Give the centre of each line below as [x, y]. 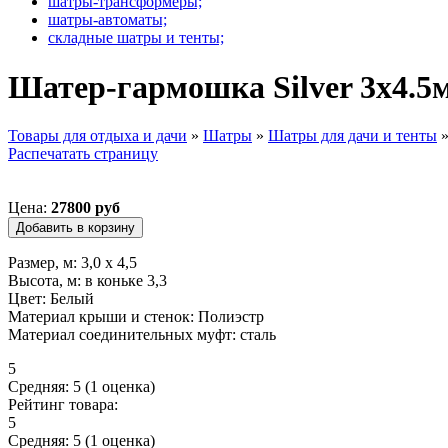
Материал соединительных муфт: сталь [142, 334]
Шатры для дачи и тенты [352, 135]
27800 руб [85, 207]
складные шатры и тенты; [136, 38]
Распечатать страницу [83, 153]
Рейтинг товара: [65, 404]
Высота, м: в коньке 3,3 [87, 280]
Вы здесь [57, 159]
